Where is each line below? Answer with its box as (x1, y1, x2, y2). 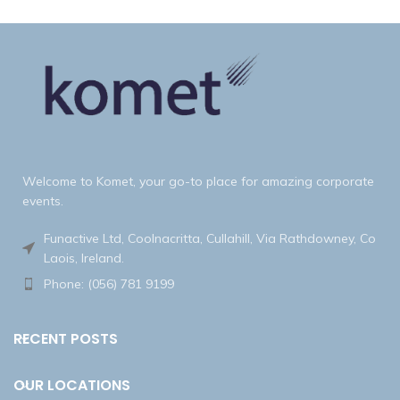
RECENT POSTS (13, 328, 118, 349)
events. (22, 192, 63, 209)
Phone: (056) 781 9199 (44, 275, 174, 292)
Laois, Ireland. (44, 249, 124, 266)
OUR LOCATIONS (13, 374, 130, 396)
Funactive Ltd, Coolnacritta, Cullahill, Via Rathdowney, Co (44, 229, 376, 246)
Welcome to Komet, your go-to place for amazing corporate (22, 172, 374, 189)
